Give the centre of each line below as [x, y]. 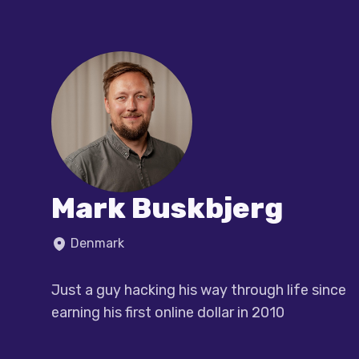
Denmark [97, 243]
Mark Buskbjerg [167, 208]
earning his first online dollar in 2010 [168, 313]
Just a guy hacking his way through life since [199, 290]
